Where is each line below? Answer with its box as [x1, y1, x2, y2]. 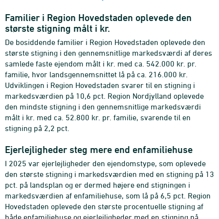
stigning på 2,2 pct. [5, 123, 69, 132]
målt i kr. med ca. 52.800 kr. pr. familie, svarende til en [5, 112, 191, 122]
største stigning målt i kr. [5, 22, 110, 34]
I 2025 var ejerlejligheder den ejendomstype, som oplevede [5, 158, 206, 168]
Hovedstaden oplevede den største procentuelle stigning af [5, 201, 203, 211]
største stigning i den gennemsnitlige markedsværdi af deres [5, 48, 212, 57]
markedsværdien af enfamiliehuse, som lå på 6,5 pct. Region [5, 191, 211, 200]
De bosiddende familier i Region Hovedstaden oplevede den [5, 37, 205, 46]
